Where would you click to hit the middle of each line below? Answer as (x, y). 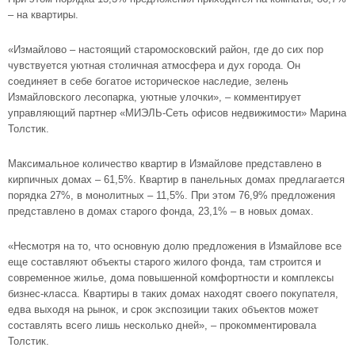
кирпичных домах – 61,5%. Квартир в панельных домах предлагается (176, 179)
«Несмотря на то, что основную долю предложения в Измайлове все (175, 246)
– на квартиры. (43, 15)
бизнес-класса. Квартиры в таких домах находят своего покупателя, (173, 294)
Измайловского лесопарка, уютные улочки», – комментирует (155, 97)
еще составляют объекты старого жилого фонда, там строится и (164, 262)
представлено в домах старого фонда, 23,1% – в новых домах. (161, 211)
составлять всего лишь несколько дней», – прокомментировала (162, 325)
